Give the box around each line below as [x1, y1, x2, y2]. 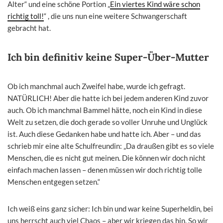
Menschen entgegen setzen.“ [7, 177, 100, 186]
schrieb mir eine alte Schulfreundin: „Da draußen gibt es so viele [7, 141, 214, 150]
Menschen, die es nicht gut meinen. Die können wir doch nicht [7, 153, 206, 162]
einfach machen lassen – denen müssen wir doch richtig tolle [7, 165, 202, 174]
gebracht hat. [7, 23, 51, 32]
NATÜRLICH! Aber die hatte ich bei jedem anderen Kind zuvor [7, 93, 209, 103]
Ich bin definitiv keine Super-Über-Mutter [7, 50, 209, 63]
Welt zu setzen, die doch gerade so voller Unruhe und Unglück [7, 117, 208, 126]
